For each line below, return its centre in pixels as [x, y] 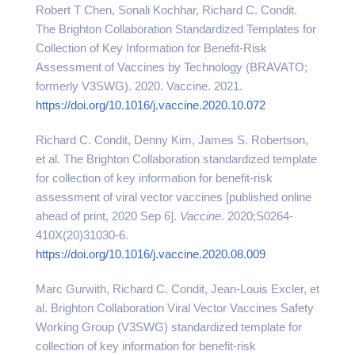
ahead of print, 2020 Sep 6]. [108, 216]
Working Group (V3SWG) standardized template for [169, 327]
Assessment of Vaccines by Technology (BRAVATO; [172, 67]
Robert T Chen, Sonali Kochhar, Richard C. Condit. [166, 10]
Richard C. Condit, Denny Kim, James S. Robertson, [172, 140]
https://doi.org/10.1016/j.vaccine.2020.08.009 [151, 254]
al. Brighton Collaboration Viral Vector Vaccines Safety [175, 308]
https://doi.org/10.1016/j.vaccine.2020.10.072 [151, 105]
